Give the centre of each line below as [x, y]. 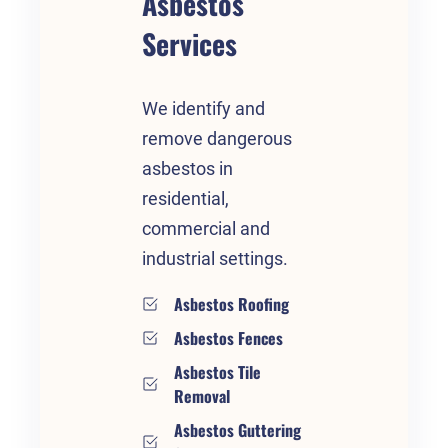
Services [189, 44]
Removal [202, 395]
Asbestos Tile [217, 371]
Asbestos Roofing [231, 303]
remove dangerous [217, 139]
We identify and [203, 109]
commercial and [206, 229]
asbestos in [187, 169]
